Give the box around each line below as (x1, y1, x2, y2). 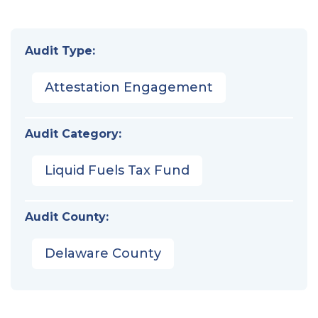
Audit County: (25, 209, 109, 224)
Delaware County (45, 245, 161, 261)
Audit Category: (25, 126, 121, 141)
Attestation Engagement (45, 79, 213, 95)
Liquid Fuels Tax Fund (45, 162, 190, 178)
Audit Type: (25, 43, 95, 57)
